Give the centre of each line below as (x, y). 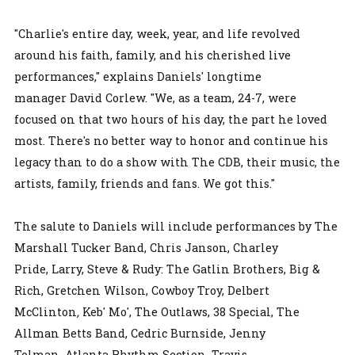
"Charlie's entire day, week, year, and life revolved (157, 33)
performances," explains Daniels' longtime (138, 76)
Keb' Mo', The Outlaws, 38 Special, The (189, 311)
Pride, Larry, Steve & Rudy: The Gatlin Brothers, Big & (167, 269)
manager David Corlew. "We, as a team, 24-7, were (155, 97)
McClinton (46, 311)
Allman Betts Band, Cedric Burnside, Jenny (140, 333)
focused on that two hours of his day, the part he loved (171, 119)
